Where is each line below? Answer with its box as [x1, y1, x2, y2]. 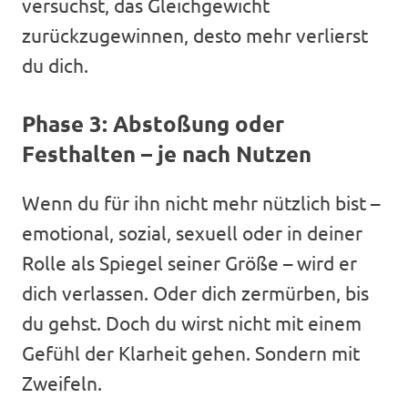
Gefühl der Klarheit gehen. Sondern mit [22, 340, 360, 364]
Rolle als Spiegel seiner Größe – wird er [22, 250, 357, 274]
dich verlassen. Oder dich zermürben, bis [22, 280, 369, 304]
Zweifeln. [22, 370, 102, 394]
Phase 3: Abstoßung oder [22, 108, 284, 138]
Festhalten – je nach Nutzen [22, 138, 311, 168]
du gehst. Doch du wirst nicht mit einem [22, 310, 362, 334]
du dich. [22, 52, 88, 76]
